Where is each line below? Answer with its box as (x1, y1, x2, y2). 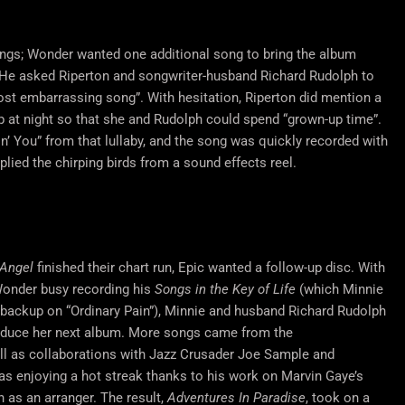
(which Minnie (295, 281, 383, 298)
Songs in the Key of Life (154, 281, 296, 298)
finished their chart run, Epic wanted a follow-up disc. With (33, 259, 385, 277)
